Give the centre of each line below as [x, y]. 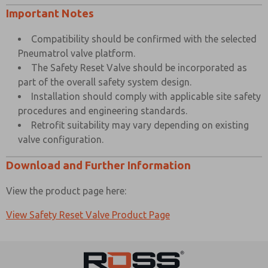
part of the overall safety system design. [105, 82]
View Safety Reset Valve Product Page [88, 215]
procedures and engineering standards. [103, 111]
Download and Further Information [98, 165]
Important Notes [50, 13]
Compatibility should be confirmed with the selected [144, 39]
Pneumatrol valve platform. [77, 53]
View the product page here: [66, 191]
